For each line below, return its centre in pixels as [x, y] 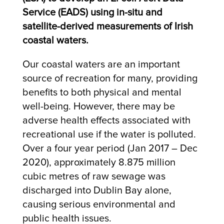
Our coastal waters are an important [101, 64]
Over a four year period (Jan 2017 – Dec [110, 148]
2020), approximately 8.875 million [99, 162]
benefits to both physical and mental [102, 92]
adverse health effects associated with [106, 120]
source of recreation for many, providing [110, 78]
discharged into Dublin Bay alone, [97, 190]
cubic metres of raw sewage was [94, 176]
